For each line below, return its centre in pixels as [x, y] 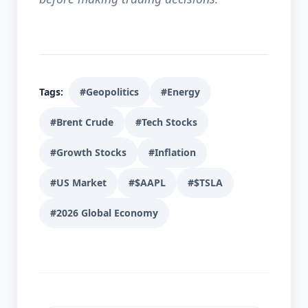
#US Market [78, 183]
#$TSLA [205, 183]
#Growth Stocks [88, 152]
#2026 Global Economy [104, 213]
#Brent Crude [82, 122]
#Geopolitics [109, 92]
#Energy [180, 92]
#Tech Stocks [166, 122]
